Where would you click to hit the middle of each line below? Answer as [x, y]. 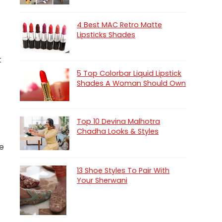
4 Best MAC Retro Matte [119, 25]
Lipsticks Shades [106, 34]
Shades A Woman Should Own [131, 83]
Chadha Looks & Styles [118, 132]
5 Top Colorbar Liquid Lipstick [129, 73]
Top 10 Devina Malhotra [118, 122]
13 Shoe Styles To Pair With [123, 170]
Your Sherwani [102, 180]
